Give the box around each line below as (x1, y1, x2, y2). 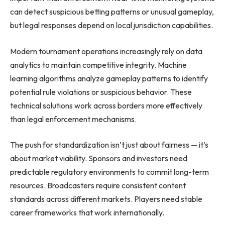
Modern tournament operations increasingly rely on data (10, 46, 202, 56)
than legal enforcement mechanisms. (10, 114, 137, 124)
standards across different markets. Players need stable (10, 194, 202, 204)
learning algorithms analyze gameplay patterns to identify (10, 73, 208, 83)
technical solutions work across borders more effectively (10, 100, 202, 110)
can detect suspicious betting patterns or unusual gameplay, (10, 7, 214, 17)
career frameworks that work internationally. (10, 207, 164, 218)
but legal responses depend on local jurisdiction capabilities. (10, 20, 213, 31)
